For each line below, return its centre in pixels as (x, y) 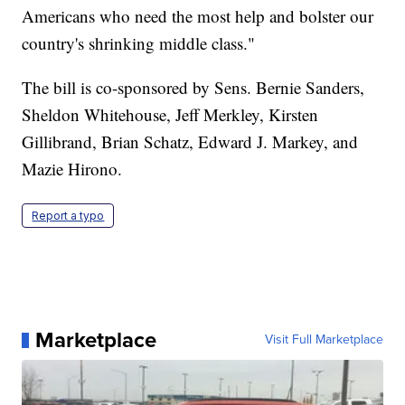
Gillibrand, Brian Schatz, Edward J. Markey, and (190, 142)
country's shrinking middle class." (139, 43)
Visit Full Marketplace (324, 340)
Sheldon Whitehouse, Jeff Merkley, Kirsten (170, 115)
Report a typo (68, 216)
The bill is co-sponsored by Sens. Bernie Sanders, (193, 88)
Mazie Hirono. (72, 169)
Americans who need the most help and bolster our (198, 16)
